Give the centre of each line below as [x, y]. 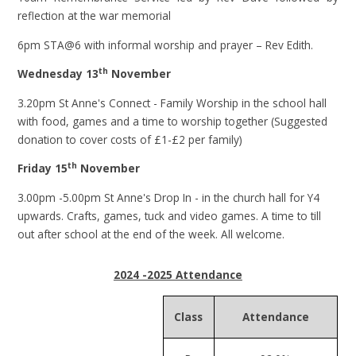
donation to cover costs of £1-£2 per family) [130, 139]
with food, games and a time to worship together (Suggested [173, 121]
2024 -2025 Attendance [178, 275]
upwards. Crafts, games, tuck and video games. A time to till [170, 216]
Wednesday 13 [58, 74]
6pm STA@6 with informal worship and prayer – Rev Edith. [166, 44]
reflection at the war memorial [95, 16]
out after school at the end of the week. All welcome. [151, 234]
